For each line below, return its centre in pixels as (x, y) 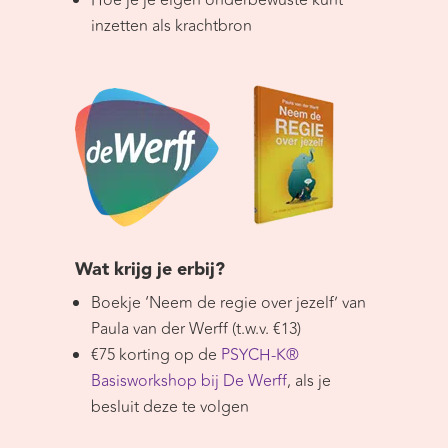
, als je (308, 381)
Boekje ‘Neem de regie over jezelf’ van (228, 303)
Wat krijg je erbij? (149, 270)
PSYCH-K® (259, 355)
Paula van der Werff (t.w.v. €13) (195, 329)
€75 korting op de (155, 355)
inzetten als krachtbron (171, 26)
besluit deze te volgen (169, 407)
